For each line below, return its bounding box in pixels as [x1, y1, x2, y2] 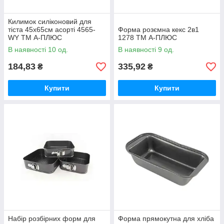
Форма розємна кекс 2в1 [118, 25, 199, 34]
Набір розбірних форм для [8, 214, 95, 223]
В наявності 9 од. [118, 45, 174, 54]
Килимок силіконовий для [8, 17, 91, 26]
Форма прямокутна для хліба [118, 214, 214, 223]
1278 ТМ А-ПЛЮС [118, 33, 177, 42]
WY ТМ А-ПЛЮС [8, 33, 62, 42]
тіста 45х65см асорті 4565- [8, 25, 95, 34]
